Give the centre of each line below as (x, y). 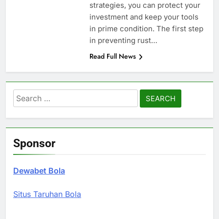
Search (27, 96)
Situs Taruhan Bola (47, 194)
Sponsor (34, 143)
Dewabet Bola (39, 171)
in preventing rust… (123, 41)
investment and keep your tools (144, 17)
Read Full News (112, 56)
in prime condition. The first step (146, 29)
